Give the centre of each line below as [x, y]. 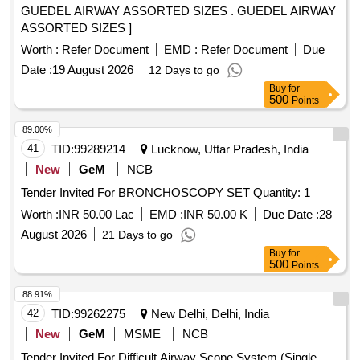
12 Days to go [184, 70]
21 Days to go [137, 235]
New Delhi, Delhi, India [209, 314]
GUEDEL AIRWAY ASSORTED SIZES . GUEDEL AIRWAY [129, 11]
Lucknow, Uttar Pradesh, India [228, 149]
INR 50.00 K [215, 215]
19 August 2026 [93, 70]
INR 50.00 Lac [96, 215]
